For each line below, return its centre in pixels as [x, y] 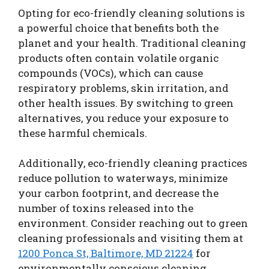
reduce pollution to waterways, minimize [123, 178]
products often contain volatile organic [118, 58]
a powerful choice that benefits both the [118, 28]
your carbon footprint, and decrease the [118, 193]
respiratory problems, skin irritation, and [123, 88]
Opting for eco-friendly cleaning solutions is [131, 13]
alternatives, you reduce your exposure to [123, 118]
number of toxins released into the [106, 208]
